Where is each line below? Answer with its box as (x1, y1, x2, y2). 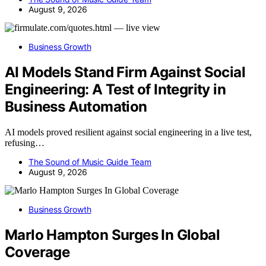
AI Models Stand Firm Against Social (5, 64, 245, 81)
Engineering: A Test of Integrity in (5, 81, 226, 99)
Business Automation (5, 98, 147, 116)
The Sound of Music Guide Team (28, 156, 151, 167)
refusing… (5, 137, 45, 148)
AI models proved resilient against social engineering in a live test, (5, 126, 252, 137)
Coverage (5, 243, 70, 261)
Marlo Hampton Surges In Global (5, 226, 220, 243)
